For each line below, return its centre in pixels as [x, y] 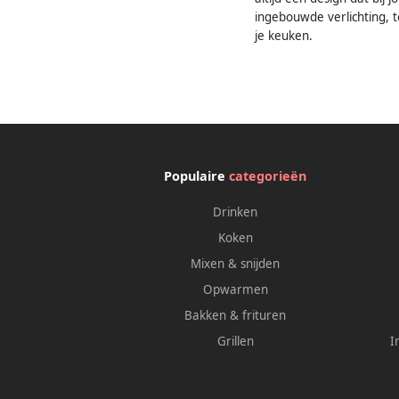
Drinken [236, 212]
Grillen [235, 342]
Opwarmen [235, 290]
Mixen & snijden [236, 264]
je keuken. [284, 36]
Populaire [197, 176]
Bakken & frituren [236, 316]
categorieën [268, 176]
